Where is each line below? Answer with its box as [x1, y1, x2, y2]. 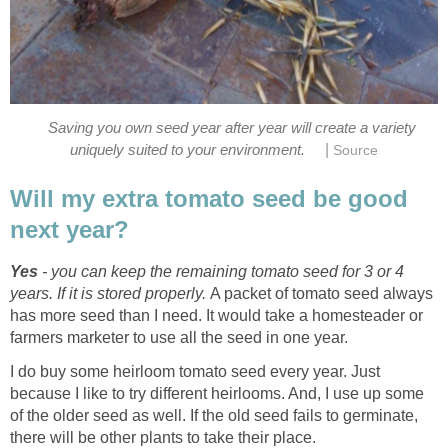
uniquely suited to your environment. [69, 141, 305, 158]
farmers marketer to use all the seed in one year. [10, 329, 348, 347]
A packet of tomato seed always [210, 285, 433, 303]
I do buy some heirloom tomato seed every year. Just [10, 363, 380, 381]
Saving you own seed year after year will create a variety [48, 119, 417, 136]
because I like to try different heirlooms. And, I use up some [10, 385, 424, 403]
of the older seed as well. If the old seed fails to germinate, [10, 407, 418, 425]
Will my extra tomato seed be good [10, 184, 408, 212]
